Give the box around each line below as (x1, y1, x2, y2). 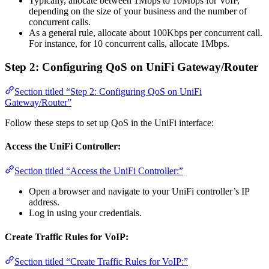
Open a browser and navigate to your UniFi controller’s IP (29, 186, 249, 197)
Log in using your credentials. (29, 208, 142, 219)
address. (29, 197, 59, 208)
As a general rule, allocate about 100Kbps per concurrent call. (29, 28, 262, 38)
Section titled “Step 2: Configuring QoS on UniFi (14, 86, 202, 97)
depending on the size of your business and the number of (29, 6, 247, 17)
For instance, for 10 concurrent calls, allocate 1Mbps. (29, 38, 229, 49)
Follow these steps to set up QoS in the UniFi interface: (5, 117, 214, 128)
